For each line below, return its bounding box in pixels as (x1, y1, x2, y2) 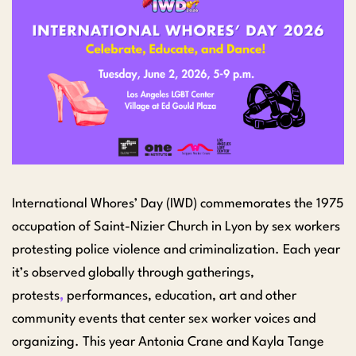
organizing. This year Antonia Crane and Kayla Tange (12, 335, 324, 350)
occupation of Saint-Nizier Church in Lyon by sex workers (12, 220, 340, 234)
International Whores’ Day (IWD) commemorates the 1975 (12, 197, 344, 211)
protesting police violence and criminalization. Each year (12, 243, 340, 257)
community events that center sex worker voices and (12, 312, 315, 327)
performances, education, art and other (64, 289, 296, 304)
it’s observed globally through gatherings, (12, 266, 254, 281)
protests (12, 289, 60, 304)
